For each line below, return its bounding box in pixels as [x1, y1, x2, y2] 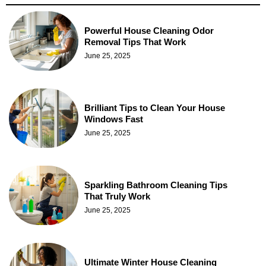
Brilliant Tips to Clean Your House [84, 103, 225, 113]
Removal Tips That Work [84, 37, 186, 47]
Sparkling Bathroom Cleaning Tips [84, 180, 227, 191]
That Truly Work [84, 191, 150, 202]
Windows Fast [84, 114, 143, 125]
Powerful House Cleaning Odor [84, 26, 214, 36]
